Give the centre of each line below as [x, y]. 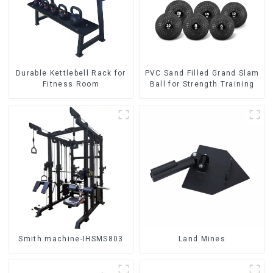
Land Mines [202, 239]
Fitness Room [71, 84]
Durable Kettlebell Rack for [71, 73]
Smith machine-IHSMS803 [71, 239]
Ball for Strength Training [202, 84]
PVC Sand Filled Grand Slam [202, 73]
